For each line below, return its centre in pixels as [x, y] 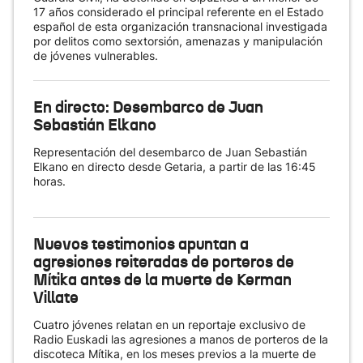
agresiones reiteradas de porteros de [164, 262]
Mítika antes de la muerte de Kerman [162, 280]
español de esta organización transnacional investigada [180, 26]
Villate [56, 297]
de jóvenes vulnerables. [96, 56]
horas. [49, 181]
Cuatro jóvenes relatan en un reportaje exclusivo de [169, 325]
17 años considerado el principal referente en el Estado [178, 12]
